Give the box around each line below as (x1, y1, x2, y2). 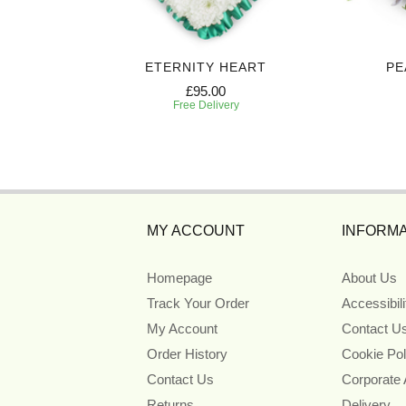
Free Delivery (172, 99, 239, 112)
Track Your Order (147, 295, 249, 312)
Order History (147, 346, 227, 362)
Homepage (147, 270, 212, 286)
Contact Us (147, 372, 214, 388)
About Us (341, 270, 397, 286)
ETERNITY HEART (145, 60, 266, 75)
